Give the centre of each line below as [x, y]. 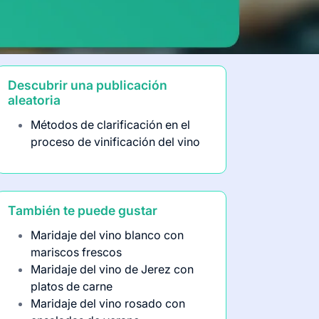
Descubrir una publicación [88, 85]
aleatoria [34, 100]
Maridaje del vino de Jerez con [112, 269]
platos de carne [72, 286]
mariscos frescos [76, 252]
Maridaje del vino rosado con [108, 303]
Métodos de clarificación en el [110, 125]
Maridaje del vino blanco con [107, 235]
